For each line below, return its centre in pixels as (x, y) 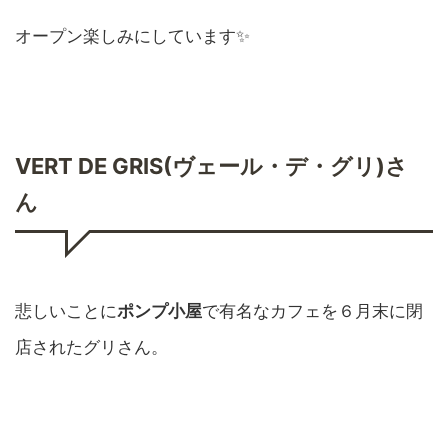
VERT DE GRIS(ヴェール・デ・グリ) (200, 165)
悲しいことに (66, 310)
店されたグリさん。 (91, 346)
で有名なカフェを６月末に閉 (312, 310)
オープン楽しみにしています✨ (132, 35)
